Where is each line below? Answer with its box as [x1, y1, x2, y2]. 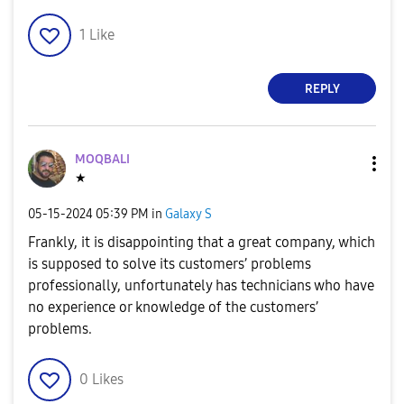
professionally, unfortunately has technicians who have [28, 277, 374, 294]
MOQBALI [75, 151, 130, 167]
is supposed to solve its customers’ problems [28, 255, 311, 272]
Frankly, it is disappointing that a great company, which [28, 234, 375, 251]
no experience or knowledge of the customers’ [28, 298, 318, 316]
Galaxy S [165, 206, 212, 222]
